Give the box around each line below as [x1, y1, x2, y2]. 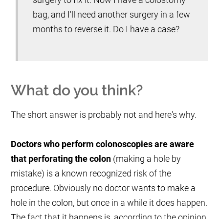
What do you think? [11, 82, 143, 99]
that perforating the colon [11, 153, 111, 164]
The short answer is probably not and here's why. [11, 109, 197, 120]
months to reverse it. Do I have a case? [33, 24, 180, 35]
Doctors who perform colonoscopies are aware [11, 139, 195, 150]
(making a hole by [111, 153, 181, 164]
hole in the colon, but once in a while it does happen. [11, 197, 208, 208]
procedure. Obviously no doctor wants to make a [11, 183, 196, 194]
